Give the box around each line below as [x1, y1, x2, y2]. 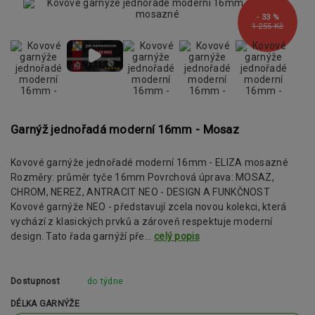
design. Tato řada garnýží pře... [11, 231, 154, 243]
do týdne [86, 276, 124, 286]
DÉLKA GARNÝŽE [11, 299, 79, 309]
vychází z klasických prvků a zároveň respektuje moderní [11, 216, 273, 228]
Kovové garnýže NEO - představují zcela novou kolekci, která [11, 201, 287, 213]
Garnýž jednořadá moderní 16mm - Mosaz [11, 122, 240, 136]
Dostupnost [11, 276, 60, 286]
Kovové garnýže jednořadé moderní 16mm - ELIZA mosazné [11, 157, 288, 169]
